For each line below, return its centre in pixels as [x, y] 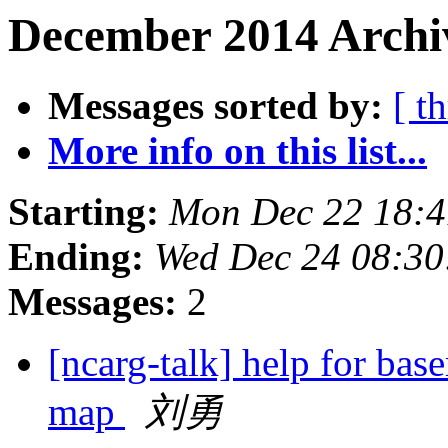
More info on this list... [237, 151]
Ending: [76, 257]
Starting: [83, 212]
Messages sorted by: [215, 106]
